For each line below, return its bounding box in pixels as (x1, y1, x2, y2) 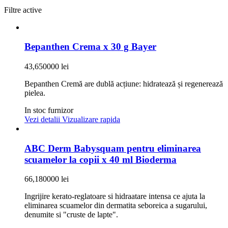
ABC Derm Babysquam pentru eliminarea (24, 142, 201, 154)
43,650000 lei (24, 62, 69, 71)
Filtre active (4, 5, 42, 14)
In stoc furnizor (24, 106, 73, 115)
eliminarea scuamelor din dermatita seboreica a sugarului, (24, 201, 207, 210)
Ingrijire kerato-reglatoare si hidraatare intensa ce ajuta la (24, 192, 205, 201)
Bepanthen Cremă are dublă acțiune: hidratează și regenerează (24, 79, 223, 89)
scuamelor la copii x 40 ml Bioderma (24, 154, 177, 165)
